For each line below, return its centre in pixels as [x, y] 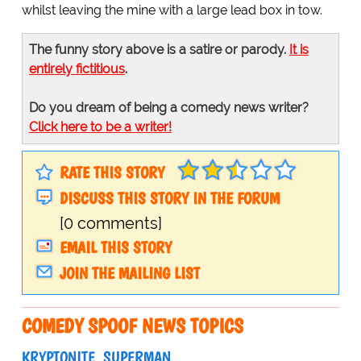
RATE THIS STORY [112, 172]
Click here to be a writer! [100, 127]
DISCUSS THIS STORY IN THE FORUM [169, 198]
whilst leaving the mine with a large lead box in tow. [172, 10]
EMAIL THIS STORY [115, 248]
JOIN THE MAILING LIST [129, 274]
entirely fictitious [77, 68]
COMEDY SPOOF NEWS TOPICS [132, 326]
